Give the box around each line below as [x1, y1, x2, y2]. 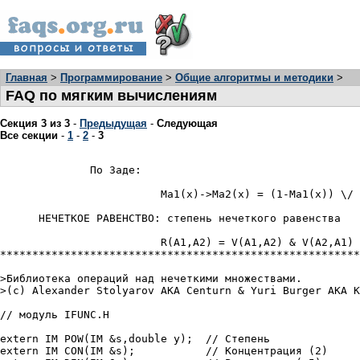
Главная [6, 72, 47, 84]
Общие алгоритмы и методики [175, 72, 333, 84]
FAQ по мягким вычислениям [6, 88, 217, 104]
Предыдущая [80, 117, 147, 129]
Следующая [157, 117, 218, 129]
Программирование [60, 72, 162, 84]
